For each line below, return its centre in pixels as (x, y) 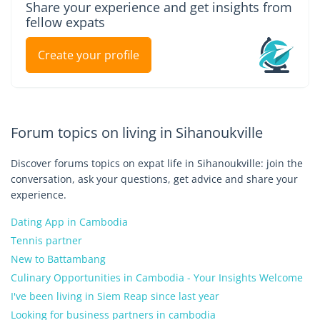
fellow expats (65, 22)
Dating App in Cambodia (69, 222)
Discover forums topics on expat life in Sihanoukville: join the (157, 163)
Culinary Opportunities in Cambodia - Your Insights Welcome (157, 277)
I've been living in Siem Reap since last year (115, 296)
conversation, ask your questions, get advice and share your (154, 179)
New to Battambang (58, 259)
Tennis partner (46, 240)
